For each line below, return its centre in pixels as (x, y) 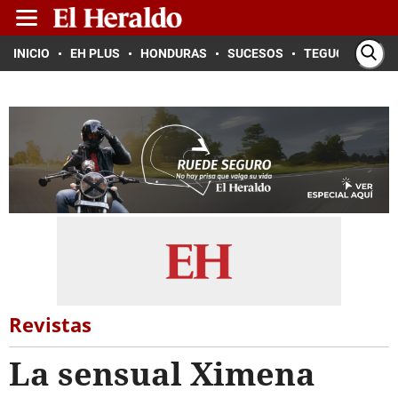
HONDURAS (174, 53)
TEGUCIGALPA (345, 53)
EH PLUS (95, 53)
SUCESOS (255, 53)
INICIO (32, 53)
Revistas (50, 324)
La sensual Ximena (162, 374)
